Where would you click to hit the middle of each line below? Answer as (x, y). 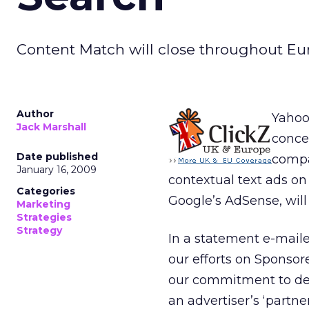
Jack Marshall (51, 127)
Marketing (43, 204)
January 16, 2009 (57, 170)
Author (35, 114)
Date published (57, 157)
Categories (46, 191)
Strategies (44, 217)
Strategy (39, 230)
